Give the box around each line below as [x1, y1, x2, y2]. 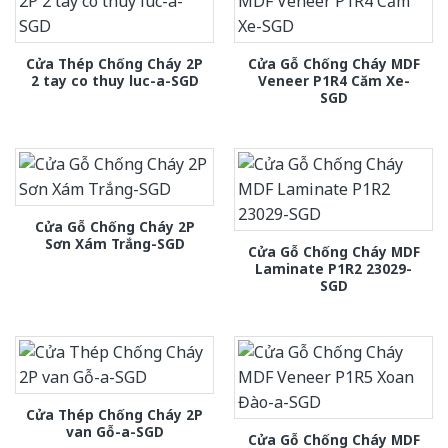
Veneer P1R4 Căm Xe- [257, 70, 410, 90]
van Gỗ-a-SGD [65, 422, 164, 442]
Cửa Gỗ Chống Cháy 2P [34, 216, 195, 236]
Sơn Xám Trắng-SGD [44, 233, 185, 253]
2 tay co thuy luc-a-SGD [30, 70, 199, 90]
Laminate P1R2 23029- [255, 258, 412, 278]
